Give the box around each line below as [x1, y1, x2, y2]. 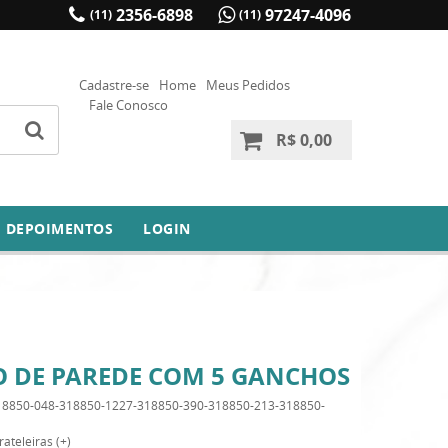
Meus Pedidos [206, 76, 290, 94]
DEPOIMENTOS [5, 219, 114, 238]
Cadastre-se [79, 76, 149, 94]
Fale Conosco [89, 96, 168, 114]
